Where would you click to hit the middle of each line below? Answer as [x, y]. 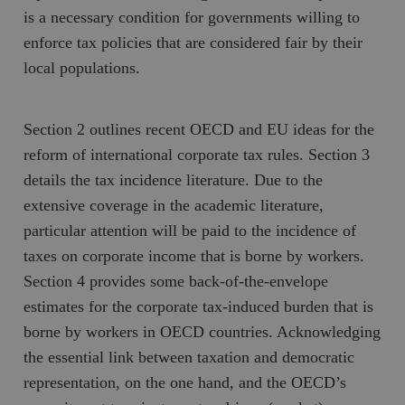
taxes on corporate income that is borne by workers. [194, 255]
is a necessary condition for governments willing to [192, 17]
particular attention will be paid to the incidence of [190, 230]
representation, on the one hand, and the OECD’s [185, 382]
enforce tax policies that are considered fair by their [193, 42]
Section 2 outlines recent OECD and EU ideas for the [199, 129]
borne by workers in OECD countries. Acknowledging [202, 331]
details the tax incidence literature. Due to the [174, 179]
